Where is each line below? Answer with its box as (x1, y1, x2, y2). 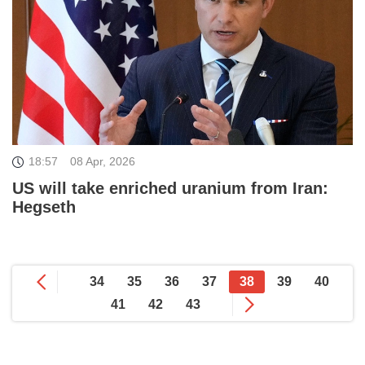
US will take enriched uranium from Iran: (12, 179, 328, 198)
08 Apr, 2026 (70, 155, 135, 169)
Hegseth (12, 198, 76, 217)
